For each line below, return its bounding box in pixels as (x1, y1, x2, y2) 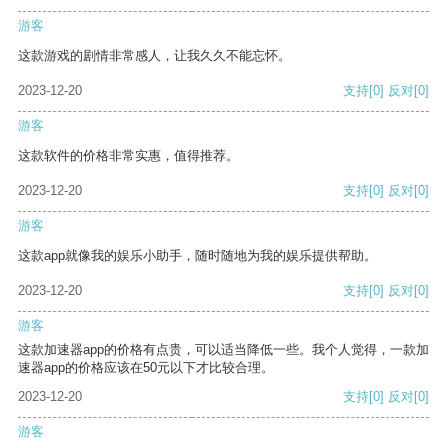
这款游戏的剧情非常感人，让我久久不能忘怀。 (18, 48, 291, 64)
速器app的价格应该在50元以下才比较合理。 (18, 360, 274, 376)
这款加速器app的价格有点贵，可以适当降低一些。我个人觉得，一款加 (18, 342, 429, 358)
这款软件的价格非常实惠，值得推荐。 (18, 148, 239, 164)
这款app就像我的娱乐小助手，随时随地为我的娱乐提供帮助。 (18, 248, 377, 264)
